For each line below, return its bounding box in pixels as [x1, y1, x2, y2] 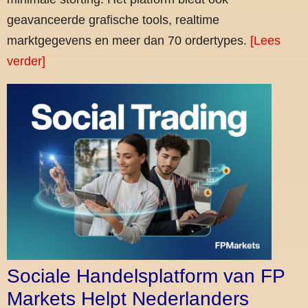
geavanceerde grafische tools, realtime [7, 12, 219, 27]
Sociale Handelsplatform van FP [7, 265, 285, 287]
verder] [7, 54, 45, 68]
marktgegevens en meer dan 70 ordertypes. [7, 33, 250, 47]
